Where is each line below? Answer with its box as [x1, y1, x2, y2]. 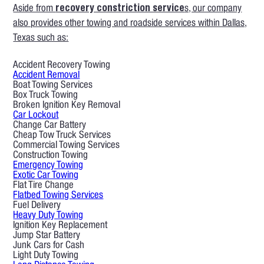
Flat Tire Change [13, 181, 74, 192]
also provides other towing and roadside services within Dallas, [13, 19, 247, 29]
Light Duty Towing [13, 251, 79, 262]
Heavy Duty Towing [13, 211, 84, 222]
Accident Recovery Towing [13, 61, 111, 71]
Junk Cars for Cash [13, 241, 85, 252]
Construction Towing [13, 151, 88, 161]
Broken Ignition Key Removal [13, 101, 121, 111]
